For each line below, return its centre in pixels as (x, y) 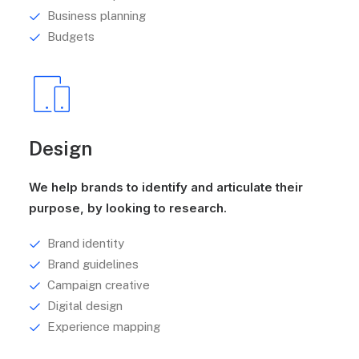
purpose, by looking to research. (128, 208)
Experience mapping (103, 327)
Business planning (96, 16)
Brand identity (85, 243)
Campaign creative (98, 285)
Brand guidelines (93, 264)
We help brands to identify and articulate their (166, 187)
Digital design (85, 306)
